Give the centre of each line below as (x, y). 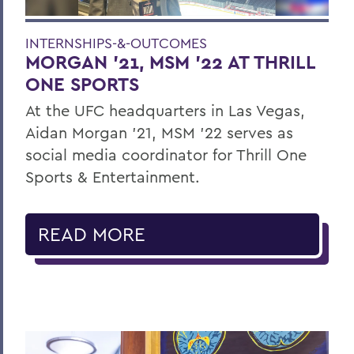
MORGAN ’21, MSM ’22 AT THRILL (170, 62)
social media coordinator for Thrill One (166, 154)
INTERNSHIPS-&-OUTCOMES (116, 43)
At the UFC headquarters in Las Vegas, (165, 110)
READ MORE (92, 233)
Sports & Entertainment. (113, 176)
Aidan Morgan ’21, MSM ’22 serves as (159, 132)
